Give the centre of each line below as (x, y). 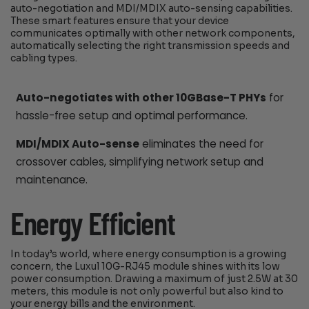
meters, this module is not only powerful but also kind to (147, 291)
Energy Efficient (93, 225)
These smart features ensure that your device (120, 21)
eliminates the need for (201, 144)
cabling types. (44, 59)
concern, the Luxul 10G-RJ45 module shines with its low (146, 266)
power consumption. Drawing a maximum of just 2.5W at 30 (154, 279)
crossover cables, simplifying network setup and (139, 162)
